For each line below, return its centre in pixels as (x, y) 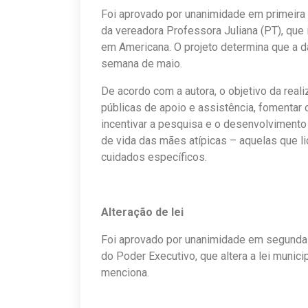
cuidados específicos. (154, 157)
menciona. (125, 272)
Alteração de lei (142, 212)
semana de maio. (142, 63)
